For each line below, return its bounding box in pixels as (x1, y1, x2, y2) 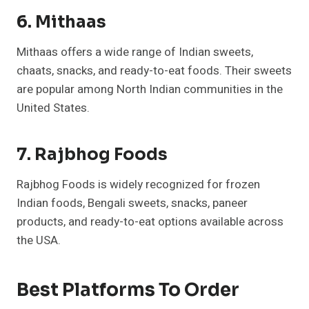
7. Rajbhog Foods (17, 144, 168, 166)
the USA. (17, 232, 61, 250)
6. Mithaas (17, 12, 106, 33)
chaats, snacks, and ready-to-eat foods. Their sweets (17, 62, 292, 80)
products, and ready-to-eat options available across (17, 213, 283, 231)
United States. (17, 99, 90, 117)
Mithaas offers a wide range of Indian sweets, (17, 43, 253, 61)
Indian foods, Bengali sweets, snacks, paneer (17, 195, 248, 212)
